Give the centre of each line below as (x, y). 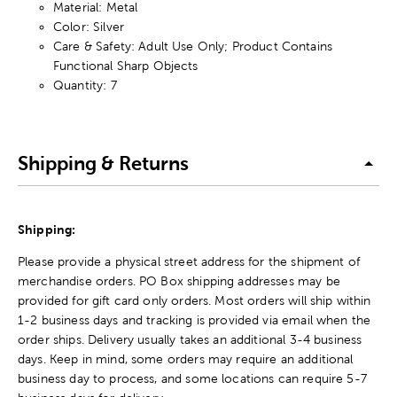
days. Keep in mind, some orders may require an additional (186, 358)
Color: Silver (89, 26)
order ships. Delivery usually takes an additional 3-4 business (190, 339)
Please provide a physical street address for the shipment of (189, 261)
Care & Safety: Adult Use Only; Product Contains (193, 46)
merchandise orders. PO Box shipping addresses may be (179, 280)
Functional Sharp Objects (126, 65)
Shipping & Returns (103, 164)
